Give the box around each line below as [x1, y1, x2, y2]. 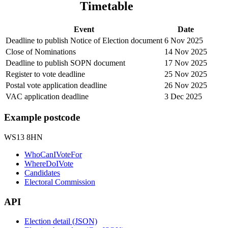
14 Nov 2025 [164, 47, 207, 56]
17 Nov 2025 [164, 58, 207, 67]
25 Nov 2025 [164, 69, 207, 78]
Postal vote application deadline [6, 80, 107, 90]
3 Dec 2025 [164, 92, 202, 101]
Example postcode [4, 112, 80, 123]
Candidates [24, 168, 60, 177]
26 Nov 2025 [164, 80, 207, 90]
